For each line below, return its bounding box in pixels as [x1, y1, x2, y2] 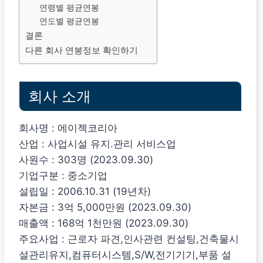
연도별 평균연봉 [39, 16, 100, 26]
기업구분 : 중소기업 [19, 169, 107, 181]
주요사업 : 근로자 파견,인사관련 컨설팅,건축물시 [19, 232, 239, 245]
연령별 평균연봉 [39, 3, 100, 13]
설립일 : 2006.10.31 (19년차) [19, 185, 151, 197]
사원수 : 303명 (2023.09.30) [19, 153, 153, 166]
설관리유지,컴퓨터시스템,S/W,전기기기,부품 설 [19, 248, 231, 261]
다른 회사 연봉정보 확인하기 [25, 45, 138, 56]
